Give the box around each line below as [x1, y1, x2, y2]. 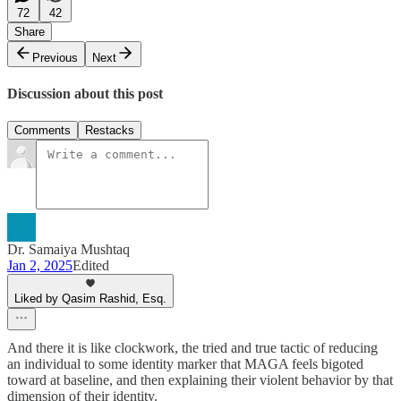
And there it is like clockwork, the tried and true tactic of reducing [7, 340, 378, 356]
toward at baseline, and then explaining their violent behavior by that [7, 372, 393, 388]
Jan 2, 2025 [7, 258, 73, 274]
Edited [73, 258, 109, 274]
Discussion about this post [7, 86, 163, 102]
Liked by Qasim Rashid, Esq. [14, 292, 166, 306]
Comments [14, 124, 71, 138]
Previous [32, 50, 78, 64]
